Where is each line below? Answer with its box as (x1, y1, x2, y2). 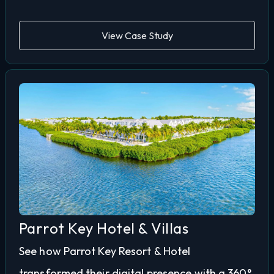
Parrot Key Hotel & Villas (19, 219, 188, 238)
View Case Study (101, 29, 173, 42)
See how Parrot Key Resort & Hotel (19, 244, 191, 259)
